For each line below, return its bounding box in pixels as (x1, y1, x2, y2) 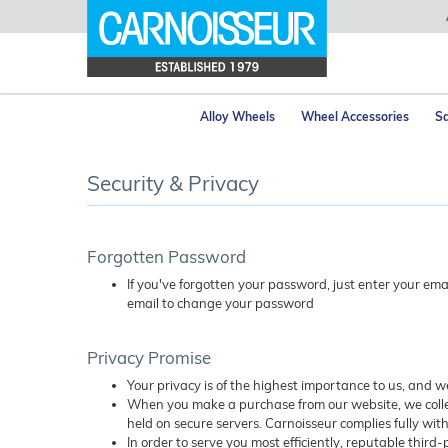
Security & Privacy (87, 170, 259, 196)
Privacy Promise (87, 347, 211, 368)
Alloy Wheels (200, 109, 275, 124)
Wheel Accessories (301, 109, 409, 124)
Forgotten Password (87, 246, 246, 267)
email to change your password (127, 295, 314, 311)
